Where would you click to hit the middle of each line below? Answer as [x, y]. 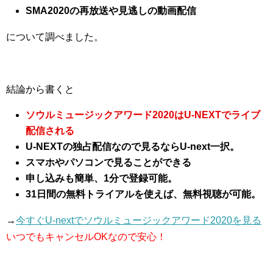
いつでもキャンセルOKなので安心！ [86, 237]
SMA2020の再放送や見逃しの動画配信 [111, 11]
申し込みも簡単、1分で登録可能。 [101, 178]
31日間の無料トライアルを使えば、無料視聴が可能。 [143, 194]
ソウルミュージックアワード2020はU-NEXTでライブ [143, 115]
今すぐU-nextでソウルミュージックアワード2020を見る [139, 220]
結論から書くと [40, 89]
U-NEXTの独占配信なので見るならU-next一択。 [133, 147]
